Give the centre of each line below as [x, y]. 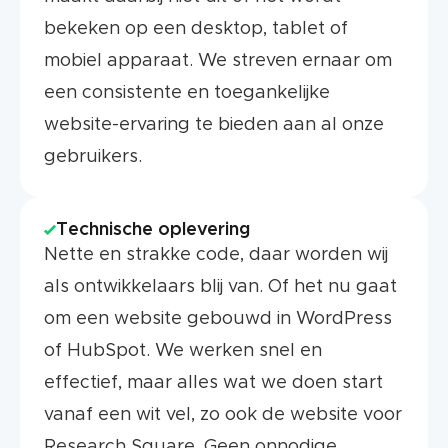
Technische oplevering [153, 230]
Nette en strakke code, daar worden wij [216, 255]
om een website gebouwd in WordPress [218, 319]
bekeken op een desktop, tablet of [196, 29]
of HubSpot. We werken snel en [183, 351]
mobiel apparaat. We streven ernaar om [218, 61]
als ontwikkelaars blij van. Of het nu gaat [220, 287]
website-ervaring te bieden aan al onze [214, 125]
